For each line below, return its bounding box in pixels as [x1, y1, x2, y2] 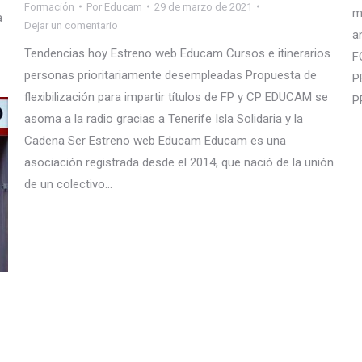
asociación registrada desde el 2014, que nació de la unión [24, 154, 334, 170]
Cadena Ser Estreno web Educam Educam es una [24, 133, 286, 148]
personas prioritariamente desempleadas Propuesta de [24, 67, 317, 82]
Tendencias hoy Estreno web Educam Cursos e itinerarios [24, 45, 330, 61]
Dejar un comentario [24, 19, 118, 32]
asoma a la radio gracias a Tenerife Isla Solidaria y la [24, 111, 303, 126]
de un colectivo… [24, 176, 112, 192]
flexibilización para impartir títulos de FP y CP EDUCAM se [24, 89, 328, 104]
